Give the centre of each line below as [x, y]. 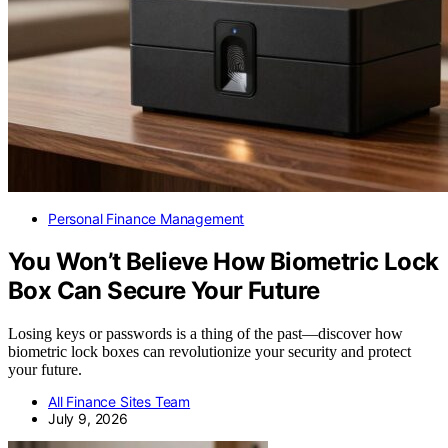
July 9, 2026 [88, 418]
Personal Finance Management [146, 219]
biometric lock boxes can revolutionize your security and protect [209, 351]
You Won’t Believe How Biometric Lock [223, 262]
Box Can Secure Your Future [164, 291]
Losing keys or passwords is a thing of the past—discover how [205, 333]
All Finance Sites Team [119, 401]
